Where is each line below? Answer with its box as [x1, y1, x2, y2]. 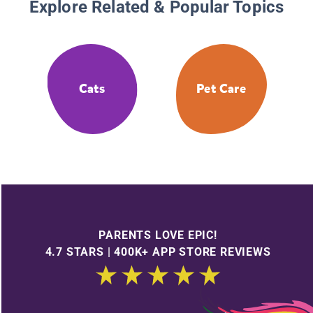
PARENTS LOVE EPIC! [99, 228, 217, 242]
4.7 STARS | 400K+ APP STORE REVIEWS [45, 245, 271, 259]
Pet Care [196, 80, 246, 98]
